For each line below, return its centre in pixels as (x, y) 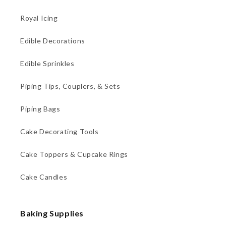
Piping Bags (40, 108)
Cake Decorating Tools (60, 131)
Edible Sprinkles (47, 63)
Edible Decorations (53, 40)
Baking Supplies (52, 213)
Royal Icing (39, 18)
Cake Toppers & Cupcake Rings (74, 154)
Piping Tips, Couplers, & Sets (70, 86)
